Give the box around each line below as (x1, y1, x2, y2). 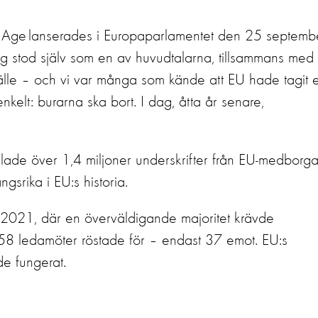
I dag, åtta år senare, (141, 94, 264, 110)
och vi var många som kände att (34, 72, 224, 88)
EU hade (228, 72, 280, 88)
